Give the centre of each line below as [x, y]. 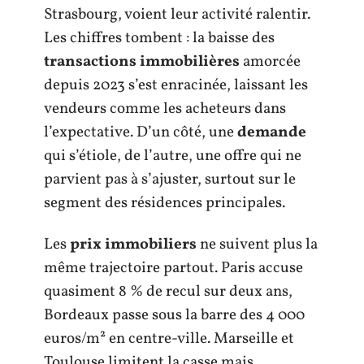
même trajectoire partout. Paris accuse [173, 268]
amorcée [270, 61]
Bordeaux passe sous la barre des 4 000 [174, 315]
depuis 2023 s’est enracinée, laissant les [176, 85]
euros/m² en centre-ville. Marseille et [169, 339]
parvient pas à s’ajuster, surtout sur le [170, 179]
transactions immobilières [142, 61]
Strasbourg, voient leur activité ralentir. [177, 14]
